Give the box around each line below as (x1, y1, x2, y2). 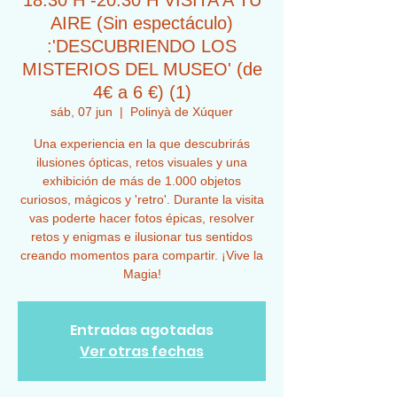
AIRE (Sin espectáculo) (51, 13, 233, 33)
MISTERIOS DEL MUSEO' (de (21, 59, 262, 79)
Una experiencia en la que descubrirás (34, 136, 250, 151)
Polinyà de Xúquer (130, 105, 233, 119)
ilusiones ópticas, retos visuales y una (36, 155, 247, 169)
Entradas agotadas (70, 320, 214, 340)
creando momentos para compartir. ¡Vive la (20, 248, 263, 262)
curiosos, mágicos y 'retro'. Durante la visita (19, 192, 264, 206)
